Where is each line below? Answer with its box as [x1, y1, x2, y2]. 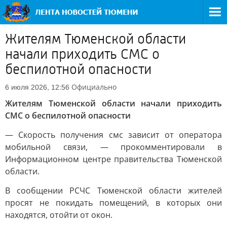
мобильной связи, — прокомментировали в [5, 141, 222, 153]
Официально [71, 82, 117, 92]
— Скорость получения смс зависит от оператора [5, 129, 222, 140]
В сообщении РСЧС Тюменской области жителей [5, 185, 222, 196]
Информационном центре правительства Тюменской [5, 154, 222, 165]
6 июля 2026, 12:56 [5, 83, 69, 91]
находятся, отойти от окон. [5, 209, 112, 220]
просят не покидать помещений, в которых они [5, 197, 222, 208]
